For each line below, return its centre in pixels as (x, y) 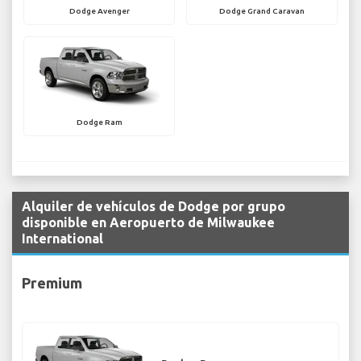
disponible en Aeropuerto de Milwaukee (148, 223)
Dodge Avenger (99, 11)
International (62, 239)
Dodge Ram (99, 122)
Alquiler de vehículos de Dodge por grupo (154, 207)
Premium (52, 282)
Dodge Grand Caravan (262, 11)
